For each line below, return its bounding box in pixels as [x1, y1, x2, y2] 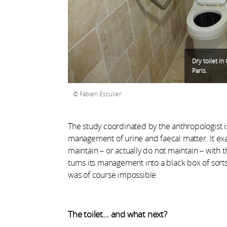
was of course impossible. [68, 169, 159, 180]
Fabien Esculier [78, 90, 122, 98]
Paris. [192, 66, 207, 75]
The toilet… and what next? [68, 208, 167, 220]
